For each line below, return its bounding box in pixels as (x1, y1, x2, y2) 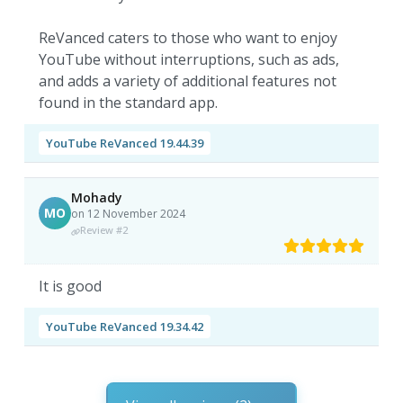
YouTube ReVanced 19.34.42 (46, 318, 204, 336)
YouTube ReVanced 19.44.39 (46, 135, 204, 152)
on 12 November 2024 (71, 206, 186, 222)
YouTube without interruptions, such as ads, (39, 49, 340, 70)
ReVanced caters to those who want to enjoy (39, 28, 338, 49)
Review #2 (80, 223, 129, 237)
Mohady (71, 189, 123, 207)
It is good (39, 276, 103, 297)
